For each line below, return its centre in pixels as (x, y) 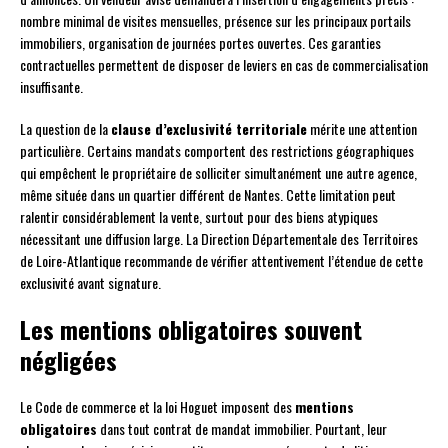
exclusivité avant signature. (90, 283)
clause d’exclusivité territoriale (209, 129)
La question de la (65, 129)
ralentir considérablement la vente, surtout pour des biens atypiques (199, 217)
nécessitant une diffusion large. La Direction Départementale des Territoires (219, 239)
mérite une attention (362, 129)
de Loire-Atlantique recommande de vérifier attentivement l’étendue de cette (221, 261)
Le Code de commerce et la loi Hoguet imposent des (157, 407)
